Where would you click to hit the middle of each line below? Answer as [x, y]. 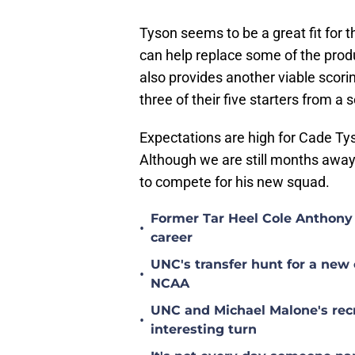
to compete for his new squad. [235, 182]
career [172, 238]
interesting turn [204, 330]
